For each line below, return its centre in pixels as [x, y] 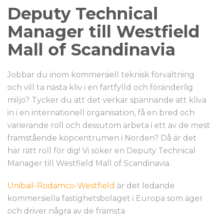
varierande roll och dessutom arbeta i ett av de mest [109, 125]
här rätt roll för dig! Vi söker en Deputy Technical [101, 151]
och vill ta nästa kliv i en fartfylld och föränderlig [100, 87]
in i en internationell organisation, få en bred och [101, 113]
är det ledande [145, 186]
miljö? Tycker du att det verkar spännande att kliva [107, 100]
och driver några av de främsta [66, 211]
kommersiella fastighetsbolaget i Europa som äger [105, 198]
